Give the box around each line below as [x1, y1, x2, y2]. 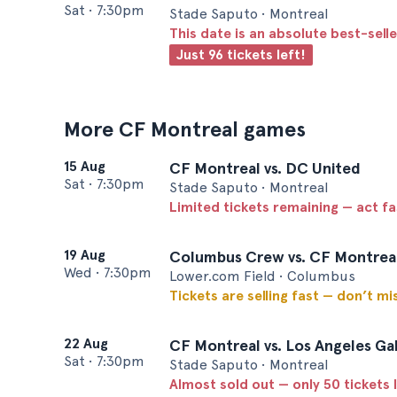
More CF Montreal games [64, 116, 306, 142]
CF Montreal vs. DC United [169, 159, 361, 177]
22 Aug [64, 335, 108, 352]
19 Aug [64, 246, 105, 263]
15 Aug [64, 158, 105, 175]
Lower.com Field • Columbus [169, 268, 355, 284]
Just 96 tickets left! [176, 46, 306, 63]
